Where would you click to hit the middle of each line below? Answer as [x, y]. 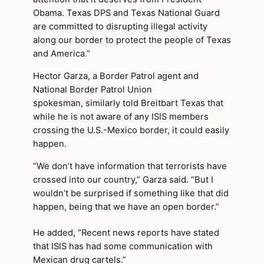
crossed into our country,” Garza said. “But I [123, 179]
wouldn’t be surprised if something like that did [131, 193]
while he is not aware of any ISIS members [121, 117]
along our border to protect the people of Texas [132, 40]
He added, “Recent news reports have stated [126, 233]
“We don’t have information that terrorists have [130, 166]
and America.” [62, 54]
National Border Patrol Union [93, 90]
